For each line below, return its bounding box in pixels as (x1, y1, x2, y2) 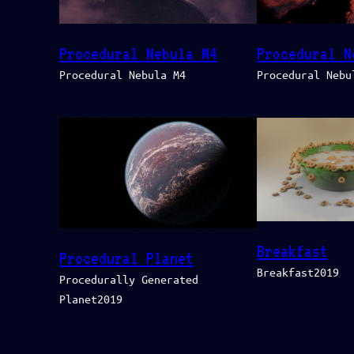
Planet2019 (59, 292, 123, 307)
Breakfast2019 (257, 265, 340, 280)
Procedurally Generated (59, 272, 199, 287)
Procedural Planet (59, 249, 194, 269)
